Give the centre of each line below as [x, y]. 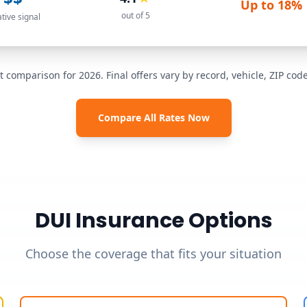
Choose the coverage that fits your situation [153, 253]
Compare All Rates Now [153, 117]
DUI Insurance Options [153, 220]
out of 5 [135, 15]
